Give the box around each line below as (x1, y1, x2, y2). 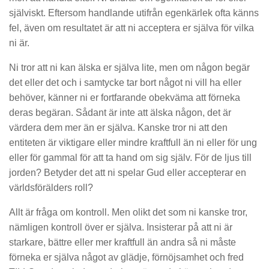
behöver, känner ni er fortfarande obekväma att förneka (9, 92, 240, 103)
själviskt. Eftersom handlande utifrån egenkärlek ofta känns (9, 7, 259, 18)
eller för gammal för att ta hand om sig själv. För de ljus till (9, 152, 252, 163)
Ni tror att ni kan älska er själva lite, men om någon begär (9, 62, 250, 73)
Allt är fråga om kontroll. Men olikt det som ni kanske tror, (9, 207, 247, 217)
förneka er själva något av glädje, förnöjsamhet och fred (9, 252, 244, 262)
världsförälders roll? (9, 182, 93, 193)
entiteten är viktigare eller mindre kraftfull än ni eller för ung (9, 137, 257, 148)
